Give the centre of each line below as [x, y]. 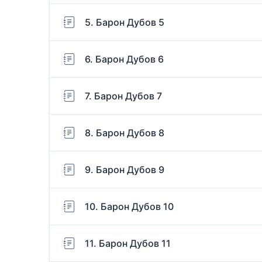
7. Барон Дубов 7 [123, 96]
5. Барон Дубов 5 [125, 23]
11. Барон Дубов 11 [128, 244]
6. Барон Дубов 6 [124, 59]
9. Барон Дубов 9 [125, 170]
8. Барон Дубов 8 [125, 133]
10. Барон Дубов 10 [129, 207]
